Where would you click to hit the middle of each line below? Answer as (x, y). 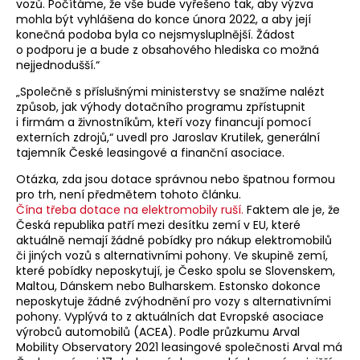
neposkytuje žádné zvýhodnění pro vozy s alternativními (174, 302)
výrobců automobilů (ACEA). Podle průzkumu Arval (158, 332)
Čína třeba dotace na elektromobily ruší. (130, 210)
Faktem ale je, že (292, 210)
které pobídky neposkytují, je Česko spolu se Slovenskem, (176, 271)
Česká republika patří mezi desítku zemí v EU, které (158, 225)
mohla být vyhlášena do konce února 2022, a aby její (164, 20)
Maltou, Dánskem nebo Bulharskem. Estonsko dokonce (168, 286)
